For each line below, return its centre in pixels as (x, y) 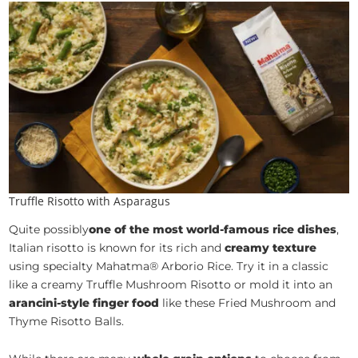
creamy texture (271, 247)
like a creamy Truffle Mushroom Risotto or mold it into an (171, 284)
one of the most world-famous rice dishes (213, 229)
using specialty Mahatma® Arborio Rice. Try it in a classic (169, 266)
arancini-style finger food (84, 302)
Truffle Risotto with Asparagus (90, 201)
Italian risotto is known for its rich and (117, 247)
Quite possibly (49, 229)
